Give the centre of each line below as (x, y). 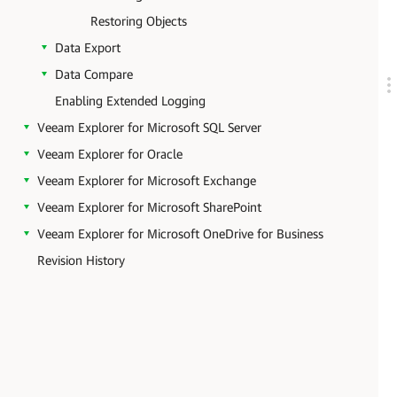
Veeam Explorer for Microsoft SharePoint (149, 207)
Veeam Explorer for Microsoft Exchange (147, 180)
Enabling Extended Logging (130, 101)
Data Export (88, 47)
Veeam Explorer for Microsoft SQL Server (149, 127)
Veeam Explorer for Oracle (110, 154)
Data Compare (94, 74)
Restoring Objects (139, 21)
